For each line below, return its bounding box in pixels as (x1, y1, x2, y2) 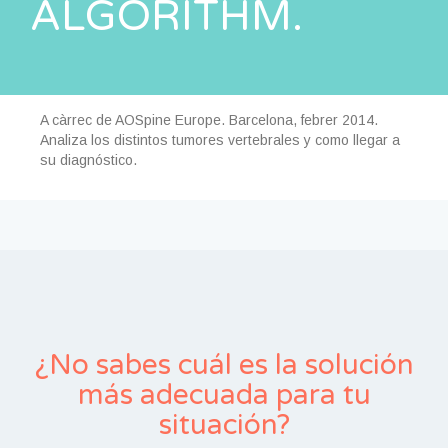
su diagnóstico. (40, 152, 137, 168)
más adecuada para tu (77, 378, 371, 412)
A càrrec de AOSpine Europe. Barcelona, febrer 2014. (40, 112, 378, 128)
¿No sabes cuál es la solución (34, 348, 414, 382)
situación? (158, 408, 290, 442)
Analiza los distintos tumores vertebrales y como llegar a (40, 132, 400, 148)
